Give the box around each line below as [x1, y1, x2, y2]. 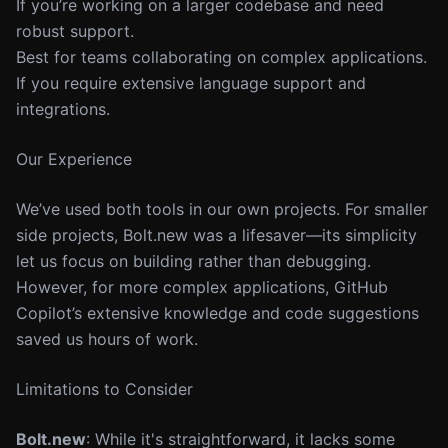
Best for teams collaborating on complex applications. [16, 47, 427, 67]
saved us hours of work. [16, 329, 198, 349]
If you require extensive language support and [16, 73, 366, 93]
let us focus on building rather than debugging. [16, 251, 371, 271]
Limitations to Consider [16, 379, 193, 399]
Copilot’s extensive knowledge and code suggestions [16, 303, 419, 323]
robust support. [16, 21, 134, 41]
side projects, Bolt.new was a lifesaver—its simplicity [16, 225, 417, 245]
